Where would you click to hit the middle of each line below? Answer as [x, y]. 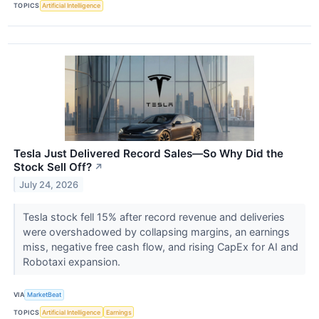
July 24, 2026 [49, 184]
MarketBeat [45, 295]
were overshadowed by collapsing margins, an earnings [156, 231]
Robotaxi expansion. [73, 261]
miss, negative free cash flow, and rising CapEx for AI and [160, 246]
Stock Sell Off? [53, 167]
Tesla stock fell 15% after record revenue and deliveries [153, 216]
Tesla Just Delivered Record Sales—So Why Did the [148, 153]
